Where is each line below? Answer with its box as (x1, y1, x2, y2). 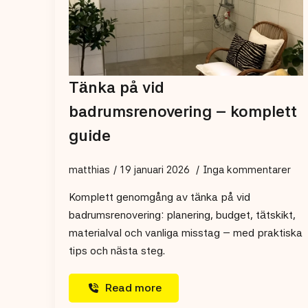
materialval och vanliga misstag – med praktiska (69, 226, 302, 240)
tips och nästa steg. (69, 244, 165, 258)
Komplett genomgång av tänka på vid (69, 190, 250, 204)
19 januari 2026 (120, 164, 192, 177)
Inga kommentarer (203, 164, 291, 177)
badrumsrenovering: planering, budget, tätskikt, (69, 208, 296, 222)
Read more (105, 281, 162, 295)
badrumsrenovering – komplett (69, 102, 297, 121)
